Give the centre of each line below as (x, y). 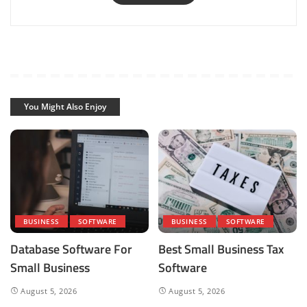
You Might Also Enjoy (65, 106)
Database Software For (71, 249)
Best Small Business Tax (221, 249)
